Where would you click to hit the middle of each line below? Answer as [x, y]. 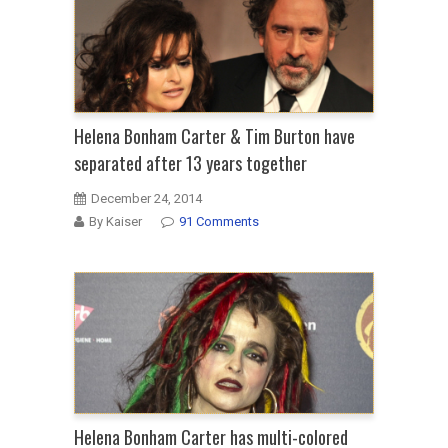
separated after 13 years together [190, 163]
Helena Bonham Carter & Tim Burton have [214, 136]
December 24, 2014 [146, 199]
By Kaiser [115, 222]
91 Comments [219, 222]
